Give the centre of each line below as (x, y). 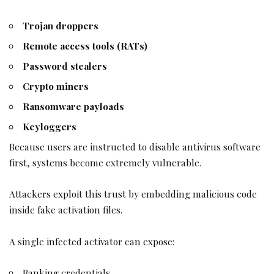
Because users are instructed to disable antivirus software (135, 146)
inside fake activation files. (66, 210)
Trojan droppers (61, 25)
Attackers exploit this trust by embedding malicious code (133, 194)
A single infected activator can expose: (92, 241)
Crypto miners (56, 86)
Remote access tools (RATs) (85, 45)
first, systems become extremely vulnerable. (105, 162)
